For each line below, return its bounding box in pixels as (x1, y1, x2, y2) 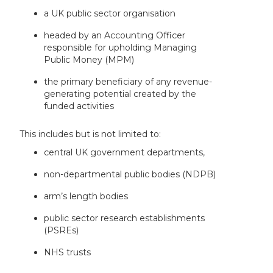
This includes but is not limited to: (19, 128, 161, 140)
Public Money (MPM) (44, 54, 135, 65)
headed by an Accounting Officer (44, 29, 186, 41)
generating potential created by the (44, 88, 197, 99)
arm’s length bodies (44, 190, 129, 202)
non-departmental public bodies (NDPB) (44, 168, 216, 180)
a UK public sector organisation (44, 7, 176, 19)
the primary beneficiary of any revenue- (44, 76, 213, 87)
